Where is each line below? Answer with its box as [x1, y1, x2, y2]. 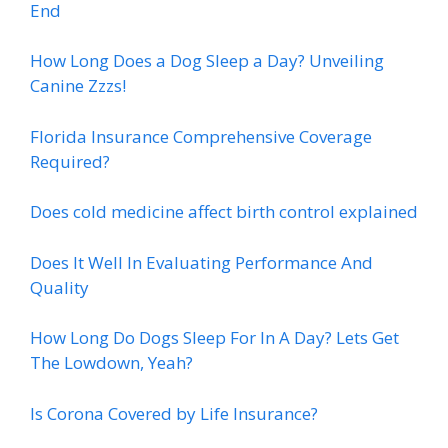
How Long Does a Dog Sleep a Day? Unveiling [30, 49, 384, 72]
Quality [30, 275, 89, 299]
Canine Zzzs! [30, 74, 126, 97]
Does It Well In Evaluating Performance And [30, 250, 373, 274]
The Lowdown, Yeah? [30, 351, 193, 374]
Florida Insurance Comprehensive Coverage [30, 124, 372, 148]
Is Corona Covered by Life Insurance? [30, 401, 318, 425]
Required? [30, 149, 110, 173]
